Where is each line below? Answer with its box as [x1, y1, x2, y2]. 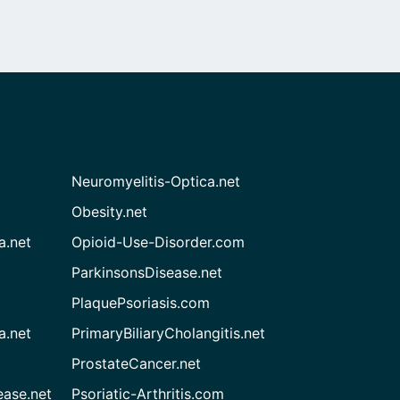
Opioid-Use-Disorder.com [71, 233, 246, 251]
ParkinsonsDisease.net [71, 263, 223, 281]
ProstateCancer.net [71, 354, 202, 372]
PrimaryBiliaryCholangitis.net [71, 324, 266, 342]
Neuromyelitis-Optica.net [71, 172, 241, 190]
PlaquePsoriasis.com [71, 294, 211, 312]
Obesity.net [71, 203, 148, 221]
